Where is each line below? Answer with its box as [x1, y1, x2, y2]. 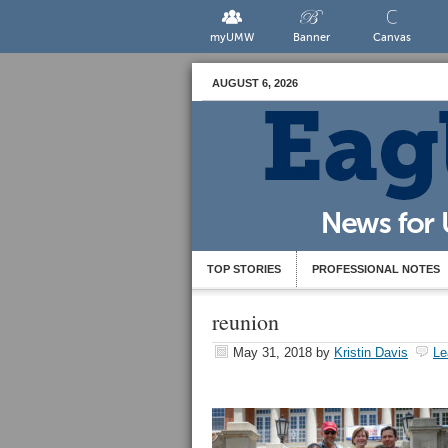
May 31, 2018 [233, 345, 312, 360]
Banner [293, 31, 331, 44]
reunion [212, 307, 279, 336]
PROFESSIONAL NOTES [312, 263, 440, 275]
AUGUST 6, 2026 [212, 77, 298, 89]
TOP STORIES [207, 263, 281, 275]
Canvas [372, 31, 411, 44]
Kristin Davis [334, 345, 408, 360]
